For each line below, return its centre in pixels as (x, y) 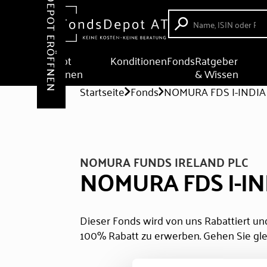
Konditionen (139, 60)
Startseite (103, 91)
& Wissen (217, 73)
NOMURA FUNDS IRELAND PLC (164, 162)
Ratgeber (217, 60)
